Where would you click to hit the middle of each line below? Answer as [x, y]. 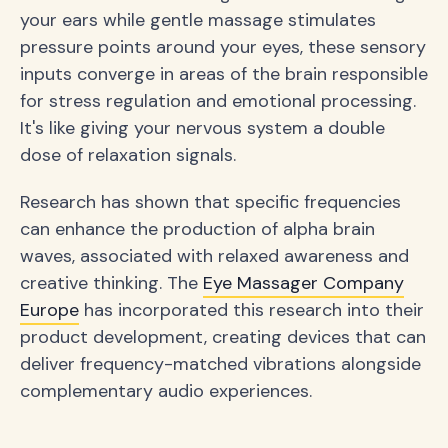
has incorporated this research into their [251, 309]
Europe [49, 309]
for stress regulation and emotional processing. [218, 100]
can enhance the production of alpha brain [197, 228]
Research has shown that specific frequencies [210, 201]
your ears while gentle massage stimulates [198, 19]
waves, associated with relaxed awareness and [214, 255]
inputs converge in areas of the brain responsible [224, 73]
